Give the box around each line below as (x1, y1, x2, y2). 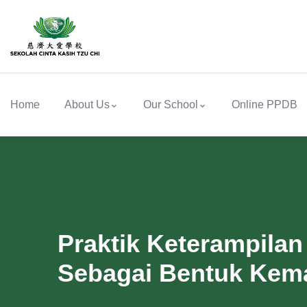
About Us (64, 99, 110, 111)
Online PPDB (232, 99, 297, 111)
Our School (143, 99, 198, 111)
